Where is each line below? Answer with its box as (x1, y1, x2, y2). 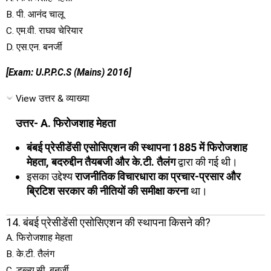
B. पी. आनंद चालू (6, 8, 64, 20)
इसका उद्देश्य (27, 169, 75, 183)
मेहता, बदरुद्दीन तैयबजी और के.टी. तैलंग (27, 155, 175, 168)
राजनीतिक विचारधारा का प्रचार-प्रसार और (75, 169, 241, 183)
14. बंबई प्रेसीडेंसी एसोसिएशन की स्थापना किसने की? (6, 215, 211, 229)
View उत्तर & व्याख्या (16, 93, 90, 104)
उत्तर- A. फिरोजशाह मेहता (16, 117, 116, 129)
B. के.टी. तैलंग (6, 248, 54, 260)
